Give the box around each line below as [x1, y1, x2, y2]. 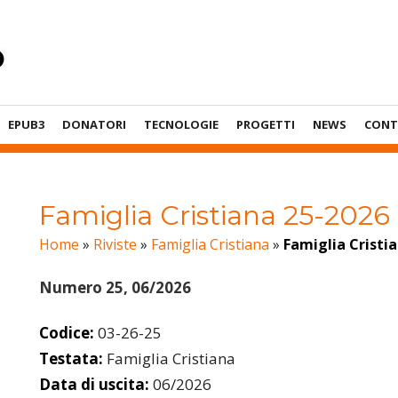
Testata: [39, 347, 103, 369]
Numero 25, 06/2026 [39, 277, 191, 298]
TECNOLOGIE [144, 116, 219, 132]
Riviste [93, 235, 137, 254]
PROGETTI [236, 116, 295, 132]
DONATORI [62, 116, 126, 132]
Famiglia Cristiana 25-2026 [39, 199, 390, 232]
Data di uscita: [39, 373, 149, 394]
